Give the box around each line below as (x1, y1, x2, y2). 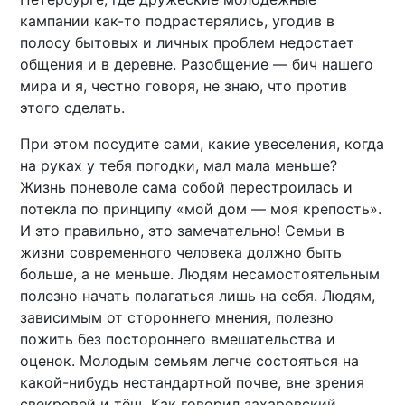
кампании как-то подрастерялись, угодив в (20, 12, 335, 31)
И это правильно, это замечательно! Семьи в (20, 221, 345, 240)
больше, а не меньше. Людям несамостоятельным (20, 265, 381, 284)
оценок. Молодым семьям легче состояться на (20, 352, 360, 371)
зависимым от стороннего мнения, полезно (20, 308, 334, 327)
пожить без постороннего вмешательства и (20, 330, 336, 349)
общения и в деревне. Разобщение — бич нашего (20, 55, 374, 74)
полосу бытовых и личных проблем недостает (20, 33, 355, 52)
